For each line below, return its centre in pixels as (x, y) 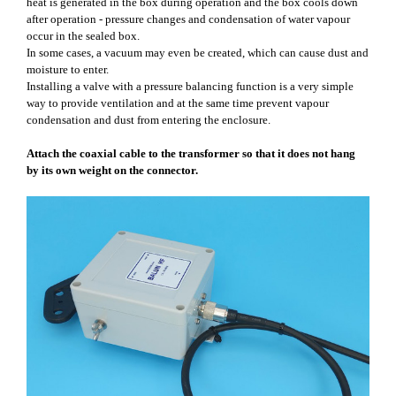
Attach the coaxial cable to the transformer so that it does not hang (191, 154)
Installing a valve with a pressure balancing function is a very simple (190, 87)
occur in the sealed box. (83, 36)
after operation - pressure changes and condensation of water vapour (188, 19)
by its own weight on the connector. (112, 171)
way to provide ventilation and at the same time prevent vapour (178, 103)
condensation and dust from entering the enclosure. (148, 120)
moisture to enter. (68, 70)
